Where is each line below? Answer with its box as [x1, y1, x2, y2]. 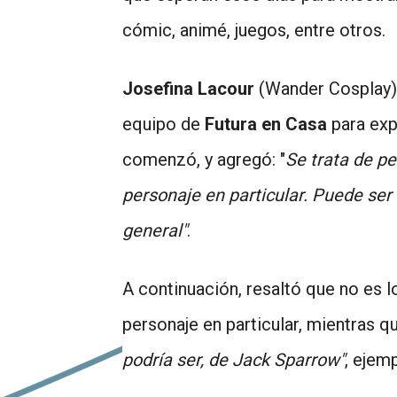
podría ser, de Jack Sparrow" [122, 348, 345, 370]
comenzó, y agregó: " [122, 148, 285, 170]
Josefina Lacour [122, 77, 254, 99]
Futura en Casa [200, 113, 327, 135]
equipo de [122, 113, 200, 135]
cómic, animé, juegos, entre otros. [122, 19, 385, 41]
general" [122, 219, 187, 241]
